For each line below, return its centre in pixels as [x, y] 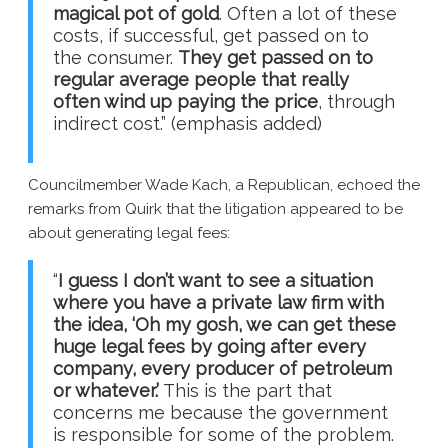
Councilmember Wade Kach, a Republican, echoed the [224, 185]
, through [356, 102]
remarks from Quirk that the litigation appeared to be [215, 209]
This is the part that [245, 391]
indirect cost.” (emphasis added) [187, 124]
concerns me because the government [220, 413]
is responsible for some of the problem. [223, 435]
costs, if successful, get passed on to [211, 36]
